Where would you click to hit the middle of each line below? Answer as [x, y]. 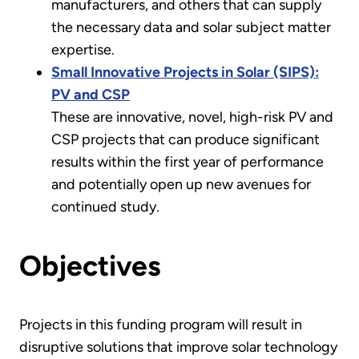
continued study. [105, 206]
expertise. [83, 49]
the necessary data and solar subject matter [191, 27]
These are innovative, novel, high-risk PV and [192, 117]
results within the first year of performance [188, 161]
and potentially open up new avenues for [181, 184]
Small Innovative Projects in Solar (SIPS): [185, 72]
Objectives [90, 265]
